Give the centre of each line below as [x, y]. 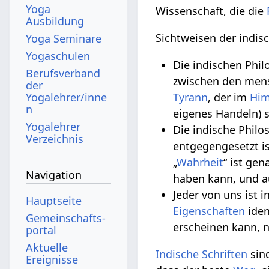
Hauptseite [54, 200]
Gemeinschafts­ [66, 218]
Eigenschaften [209, 210]
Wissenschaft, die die [211, 11]
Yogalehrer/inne [67, 97]
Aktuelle [47, 247]
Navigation [54, 175]
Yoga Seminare [64, 38]
